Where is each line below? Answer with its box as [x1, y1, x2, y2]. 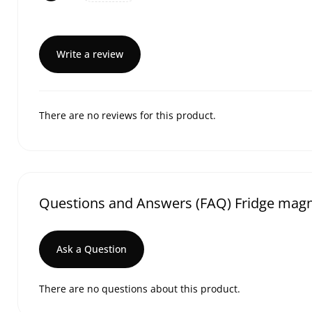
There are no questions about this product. [39, 282, 240, 295]
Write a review [56, 47, 123, 61]
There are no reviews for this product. [39, 109, 216, 122]
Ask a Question [56, 242, 127, 256]
